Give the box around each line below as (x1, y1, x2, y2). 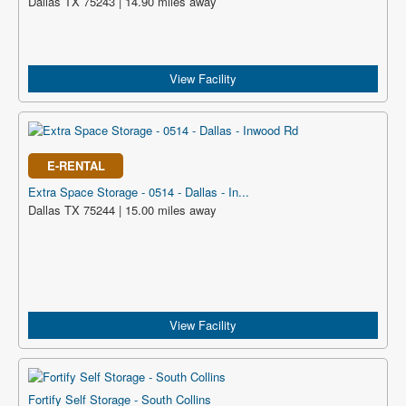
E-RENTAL (46, 157, 105, 174)
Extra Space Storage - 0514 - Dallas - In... (28, 183, 249, 200)
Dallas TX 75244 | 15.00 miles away (28, 201, 217, 218)
